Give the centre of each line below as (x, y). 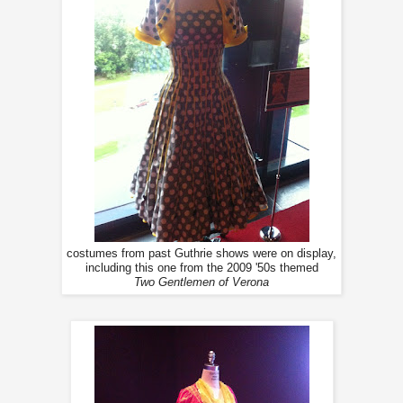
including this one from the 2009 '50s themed (201, 268)
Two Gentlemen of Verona (201, 282)
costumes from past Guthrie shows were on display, (201, 253)
